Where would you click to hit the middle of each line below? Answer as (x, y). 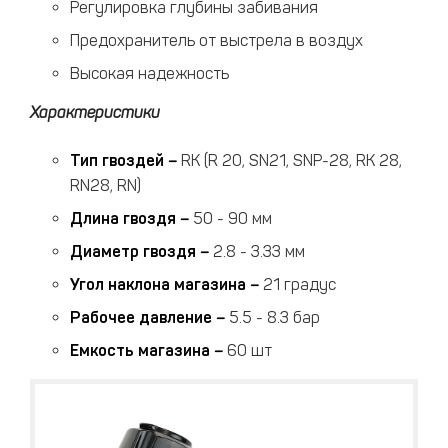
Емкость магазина (140, 350)
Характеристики (95, 112)
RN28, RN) (105, 185)
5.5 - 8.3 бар (274, 317)
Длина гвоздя (123, 218)
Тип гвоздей (117, 160)
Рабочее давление (141, 317)
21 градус (299, 284)
